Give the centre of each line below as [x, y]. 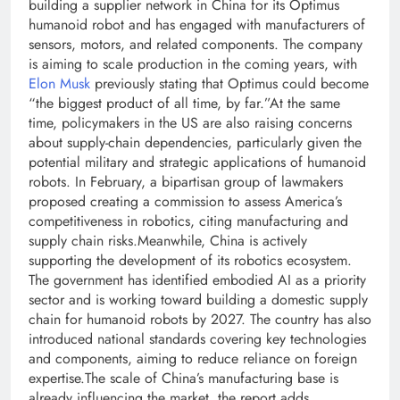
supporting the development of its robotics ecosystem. [190, 260]
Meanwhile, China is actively [222, 241]
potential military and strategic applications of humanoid [197, 162]
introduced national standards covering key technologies [197, 339]
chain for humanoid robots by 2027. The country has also [200, 319]
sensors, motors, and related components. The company [196, 44]
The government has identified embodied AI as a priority [197, 280]
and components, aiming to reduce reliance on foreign [193, 358]
